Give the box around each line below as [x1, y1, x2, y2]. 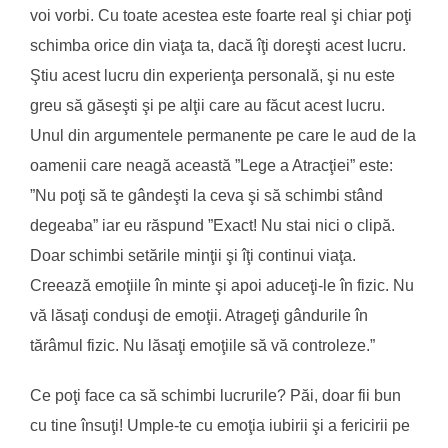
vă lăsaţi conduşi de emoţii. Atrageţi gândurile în [30, 306, 368, 324]
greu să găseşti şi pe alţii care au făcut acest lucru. [30, 96, 385, 114]
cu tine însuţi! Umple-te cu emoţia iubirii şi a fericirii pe [30, 416, 410, 434]
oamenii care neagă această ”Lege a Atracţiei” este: [30, 156, 393, 174]
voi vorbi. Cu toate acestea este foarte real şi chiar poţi [30, 6, 412, 24]
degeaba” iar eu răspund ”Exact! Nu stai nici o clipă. [30, 216, 395, 234]
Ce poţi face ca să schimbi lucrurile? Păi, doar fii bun [30, 386, 401, 404]
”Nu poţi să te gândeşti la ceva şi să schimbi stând [30, 186, 383, 204]
